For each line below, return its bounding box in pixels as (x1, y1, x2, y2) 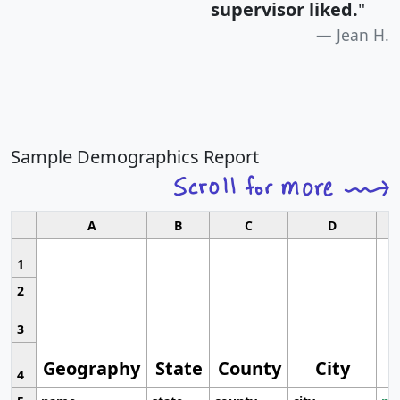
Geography (43, 356, 141, 381)
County (218, 356, 282, 381)
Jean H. (337, 24, 389, 46)
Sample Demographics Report (11, 145, 259, 170)
